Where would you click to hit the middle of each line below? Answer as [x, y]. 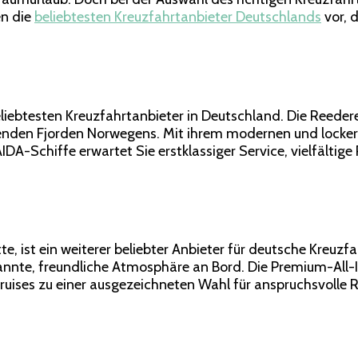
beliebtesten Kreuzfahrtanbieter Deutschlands [178, 16]
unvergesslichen [233, 89]
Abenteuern [220, 107]
